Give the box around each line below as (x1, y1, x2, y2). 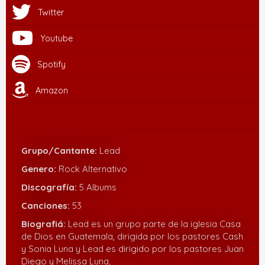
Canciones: (21, 200, 72, 211)
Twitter (38, 7, 64, 18)
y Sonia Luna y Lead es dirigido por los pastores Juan (21, 243, 244, 254)
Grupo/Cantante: (21, 145, 99, 156)
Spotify (37, 59, 66, 70)
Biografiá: (21, 218, 68, 230)
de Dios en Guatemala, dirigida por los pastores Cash (21, 231, 243, 242)
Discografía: (21, 182, 79, 193)
